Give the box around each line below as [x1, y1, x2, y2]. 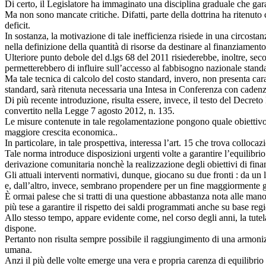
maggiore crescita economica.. [5, 126, 118, 137]
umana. [5, 244, 32, 255]
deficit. [5, 20, 30, 30]
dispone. [5, 223, 36, 233]
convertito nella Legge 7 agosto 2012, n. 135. [5, 105, 175, 116]
